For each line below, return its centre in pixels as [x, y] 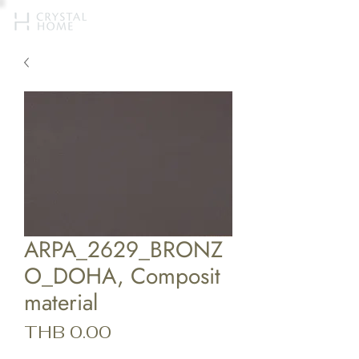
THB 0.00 [68, 332]
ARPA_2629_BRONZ [123, 250]
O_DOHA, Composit [122, 276]
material [61, 303]
